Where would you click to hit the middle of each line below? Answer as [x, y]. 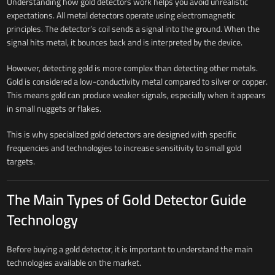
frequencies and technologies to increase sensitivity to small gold [124, 148]
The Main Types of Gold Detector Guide [126, 199]
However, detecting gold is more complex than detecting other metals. [132, 68]
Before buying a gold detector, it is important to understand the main [130, 249]
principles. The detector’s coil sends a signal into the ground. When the [133, 29]
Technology [42, 220]
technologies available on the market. [74, 262]
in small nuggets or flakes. [54, 108]
